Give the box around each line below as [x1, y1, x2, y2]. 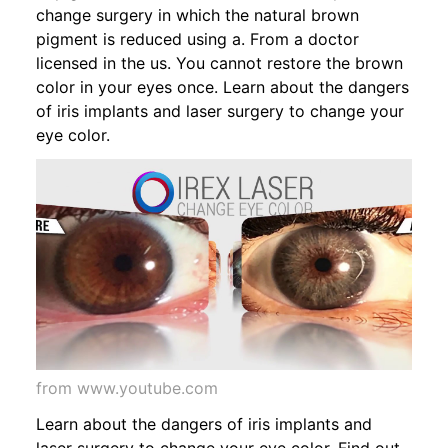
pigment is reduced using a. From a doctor [36, 28, 359, 49]
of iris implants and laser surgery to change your [36, 100, 404, 121]
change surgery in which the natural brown [36, 4, 359, 25]
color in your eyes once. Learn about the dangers [36, 76, 409, 97]
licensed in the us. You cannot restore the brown [36, 52, 403, 73]
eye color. [36, 124, 110, 145]
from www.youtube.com [36, 378, 218, 399]
